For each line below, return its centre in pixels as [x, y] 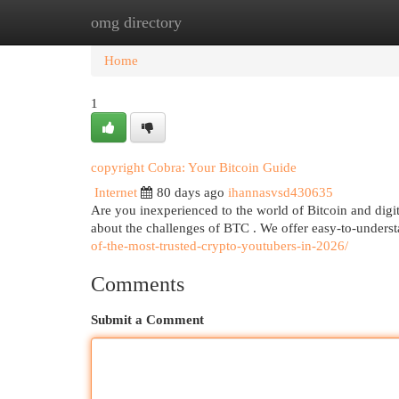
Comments [138, 284]
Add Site [326, 22]
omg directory [136, 22]
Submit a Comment [147, 320]
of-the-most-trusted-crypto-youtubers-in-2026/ [220, 246]
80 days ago [191, 192]
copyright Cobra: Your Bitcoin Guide [194, 167]
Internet [116, 192]
